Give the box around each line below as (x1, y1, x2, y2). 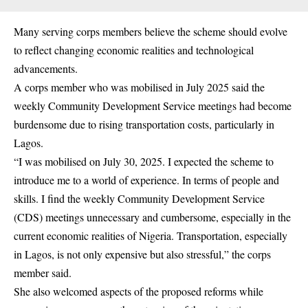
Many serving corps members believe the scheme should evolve (14, 24, 287, 39)
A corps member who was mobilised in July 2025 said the (14, 80, 265, 95)
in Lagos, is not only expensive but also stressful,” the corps (14, 247, 271, 262)
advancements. (14, 61, 78, 76)
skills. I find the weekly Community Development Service (14, 191, 265, 206)
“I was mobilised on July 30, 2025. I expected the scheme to (14, 154, 274, 169)
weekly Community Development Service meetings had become (14, 98, 291, 113)
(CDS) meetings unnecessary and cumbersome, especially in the (14, 210, 291, 225)
